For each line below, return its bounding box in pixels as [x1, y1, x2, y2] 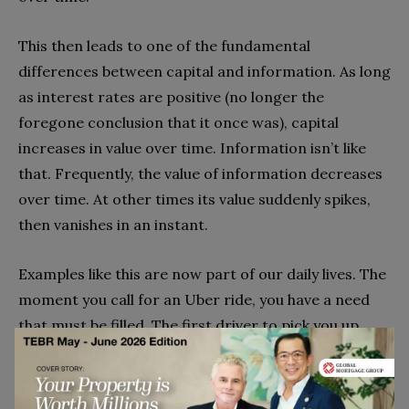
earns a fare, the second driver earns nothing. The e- [18, 341, 390, 361]
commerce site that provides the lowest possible [18, 367, 359, 386]
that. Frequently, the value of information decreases [18, 164, 383, 184]
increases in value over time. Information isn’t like [18, 139, 366, 158]
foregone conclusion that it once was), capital [18, 113, 339, 132]
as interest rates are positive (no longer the [18, 88, 324, 107]
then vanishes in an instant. [18, 215, 208, 235]
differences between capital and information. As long [18, 62, 391, 81]
